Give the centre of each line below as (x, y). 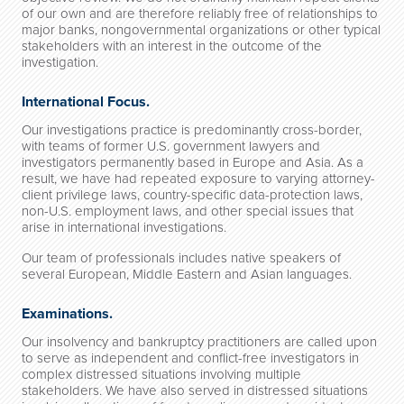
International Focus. (86, 102)
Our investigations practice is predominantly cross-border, (192, 130)
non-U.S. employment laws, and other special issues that (188, 211)
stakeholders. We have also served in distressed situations (195, 390)
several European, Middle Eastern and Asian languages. (187, 274)
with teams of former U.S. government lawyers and (171, 146)
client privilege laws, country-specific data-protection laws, (192, 195)
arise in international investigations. (124, 227)
